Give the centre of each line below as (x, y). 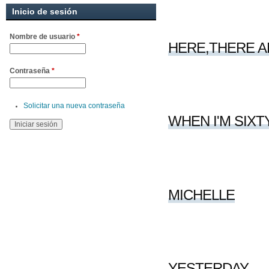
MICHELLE (201, 195)
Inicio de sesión (45, 11)
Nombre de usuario (43, 37)
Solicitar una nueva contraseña (74, 105)
